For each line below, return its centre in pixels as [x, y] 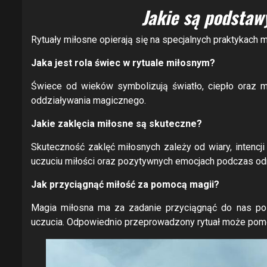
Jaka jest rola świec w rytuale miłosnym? [123, 63]
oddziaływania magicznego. [89, 100]
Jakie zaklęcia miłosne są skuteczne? [117, 124]
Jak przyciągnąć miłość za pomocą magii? [125, 184]
